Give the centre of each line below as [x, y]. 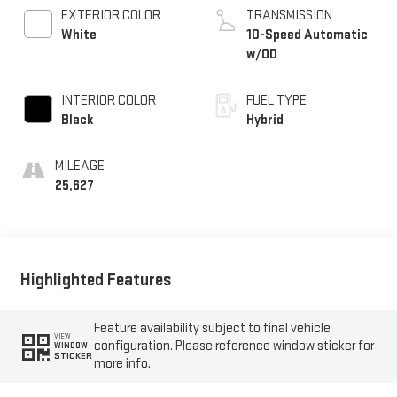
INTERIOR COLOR [108, 101]
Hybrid [265, 121]
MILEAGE [79, 167]
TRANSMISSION [289, 16]
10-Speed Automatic [307, 35]
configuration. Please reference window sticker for [234, 346]
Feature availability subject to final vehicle [213, 328]
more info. [123, 363]
